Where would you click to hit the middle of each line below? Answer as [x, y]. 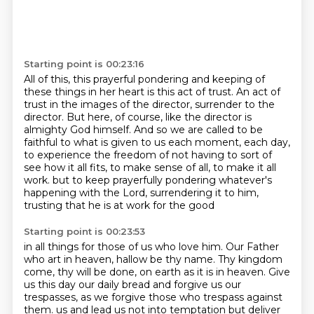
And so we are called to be [198, 130]
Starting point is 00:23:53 [84, 231]
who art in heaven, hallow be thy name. [121, 259]
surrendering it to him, [204, 193]
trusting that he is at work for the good [119, 205]
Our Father [252, 247]
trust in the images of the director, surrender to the [149, 104]
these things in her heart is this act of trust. [130, 92]
